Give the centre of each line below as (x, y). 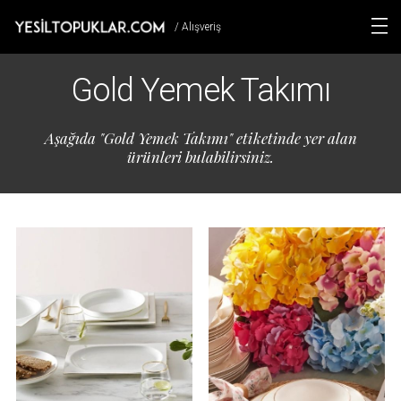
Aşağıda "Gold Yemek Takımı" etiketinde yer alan (200, 138)
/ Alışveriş (198, 27)
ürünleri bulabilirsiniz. (200, 157)
